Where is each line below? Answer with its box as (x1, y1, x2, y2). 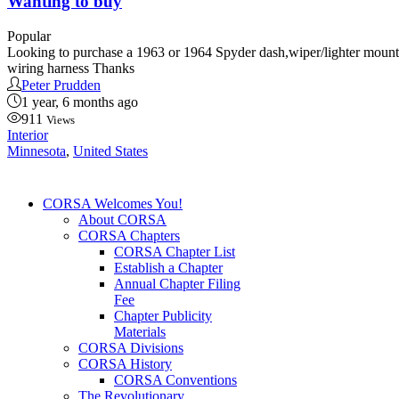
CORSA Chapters (78, 227, 180, 243)
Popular (7, 28, 51, 44)
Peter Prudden (21, 77, 101, 93)
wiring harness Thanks (7, 60, 134, 76)
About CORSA (78, 211, 167, 227)
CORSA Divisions (78, 339, 183, 355)
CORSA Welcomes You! (43, 195, 183, 211)
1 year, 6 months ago (21, 94, 138, 110)
